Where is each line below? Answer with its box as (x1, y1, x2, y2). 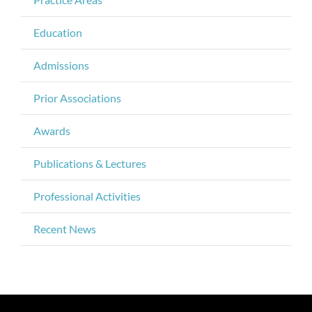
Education (33, 26, 82, 40)
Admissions (33, 58, 89, 72)
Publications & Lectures (33, 157, 146, 171)
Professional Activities (33, 189, 141, 203)
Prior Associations (33, 91, 121, 105)
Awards (33, 124, 70, 138)
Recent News (33, 222, 96, 236)
